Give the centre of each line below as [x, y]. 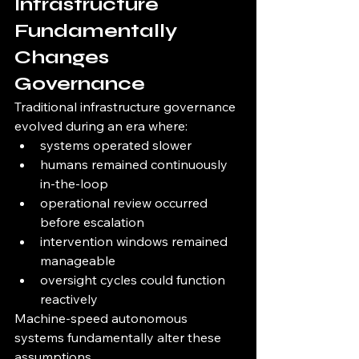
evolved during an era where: [101, 126]
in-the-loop [74, 184]
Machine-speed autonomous [103, 319]
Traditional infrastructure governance [127, 107]
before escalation [92, 222]
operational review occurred [125, 203]
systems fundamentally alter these [119, 338]
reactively [69, 299]
